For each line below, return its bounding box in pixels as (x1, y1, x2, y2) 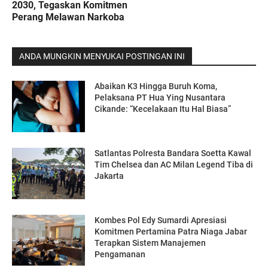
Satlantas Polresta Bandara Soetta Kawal (95, 148, 252, 159)
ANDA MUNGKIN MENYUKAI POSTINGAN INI (19, 51, 185, 62)
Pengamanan (95, 249, 146, 259)
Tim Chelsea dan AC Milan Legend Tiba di (95, 160, 254, 170)
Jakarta (95, 171, 124, 181)
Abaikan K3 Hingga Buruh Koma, (95, 81, 218, 92)
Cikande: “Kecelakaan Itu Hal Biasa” (95, 104, 232, 114)
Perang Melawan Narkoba (12, 11, 124, 23)
